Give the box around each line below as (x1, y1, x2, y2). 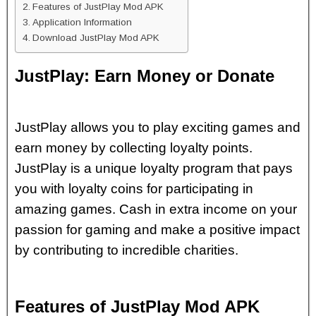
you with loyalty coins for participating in (15, 181, 253, 196)
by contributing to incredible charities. (15, 243, 238, 257)
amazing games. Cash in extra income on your (15, 202, 297, 217)
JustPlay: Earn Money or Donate (15, 66, 274, 85)
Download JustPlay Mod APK (32, 32, 159, 43)
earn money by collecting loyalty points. (15, 140, 253, 155)
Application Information (32, 17, 132, 28)
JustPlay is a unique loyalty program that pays (15, 161, 293, 176)
